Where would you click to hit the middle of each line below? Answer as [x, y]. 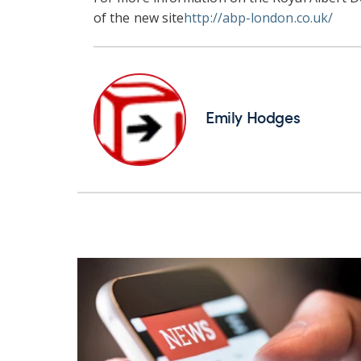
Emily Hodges [253, 116]
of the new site [139, 17]
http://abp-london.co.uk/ [259, 17]
